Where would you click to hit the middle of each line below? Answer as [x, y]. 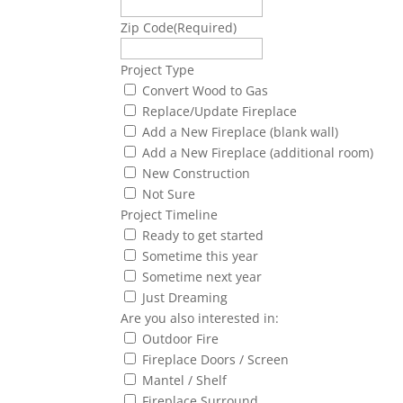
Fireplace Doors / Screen [216, 360]
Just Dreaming [185, 298]
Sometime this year [201, 256]
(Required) [206, 28]
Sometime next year [202, 277]
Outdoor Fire [181, 339]
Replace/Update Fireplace [220, 112]
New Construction [197, 174]
